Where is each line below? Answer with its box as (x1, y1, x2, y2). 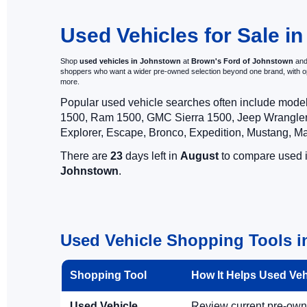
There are (60, 150, 110, 162)
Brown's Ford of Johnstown (191, 57, 293, 65)
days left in (123, 150, 180, 162)
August (180, 150, 219, 162)
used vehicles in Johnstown (79, 57, 181, 65)
